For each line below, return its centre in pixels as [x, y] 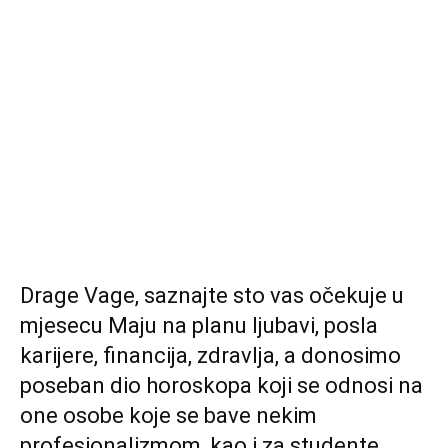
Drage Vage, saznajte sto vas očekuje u [212, 295]
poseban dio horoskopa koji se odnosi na [221, 385]
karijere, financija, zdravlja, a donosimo [210, 355]
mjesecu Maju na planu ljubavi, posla [199, 325]
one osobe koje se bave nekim [168, 415]
